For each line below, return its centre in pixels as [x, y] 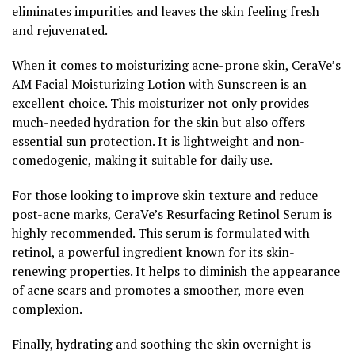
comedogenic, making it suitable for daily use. [142, 160]
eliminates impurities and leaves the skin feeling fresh [166, 11]
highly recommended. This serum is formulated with [161, 233]
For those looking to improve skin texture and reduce [165, 195]
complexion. [47, 309]
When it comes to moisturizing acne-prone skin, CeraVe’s [176, 65]
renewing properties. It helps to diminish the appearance [176, 271]
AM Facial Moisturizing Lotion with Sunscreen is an [159, 84]
